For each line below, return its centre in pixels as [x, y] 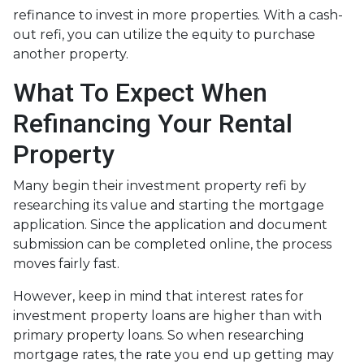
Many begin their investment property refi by [160, 185]
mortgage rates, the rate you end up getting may [173, 354]
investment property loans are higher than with [167, 315]
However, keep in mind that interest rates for [158, 296]
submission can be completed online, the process [172, 244]
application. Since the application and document [170, 224]
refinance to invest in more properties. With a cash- [178, 15]
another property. [72, 54]
